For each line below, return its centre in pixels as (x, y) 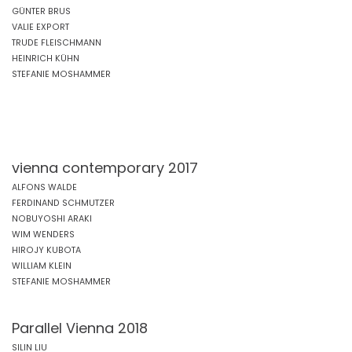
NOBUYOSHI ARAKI (52, 219)
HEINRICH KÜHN (46, 59)
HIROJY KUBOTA (46, 250)
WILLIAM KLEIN (42, 266)
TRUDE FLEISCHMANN (57, 43)
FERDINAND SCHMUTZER (63, 203)
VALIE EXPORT (40, 27)
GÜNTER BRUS (41, 11)
